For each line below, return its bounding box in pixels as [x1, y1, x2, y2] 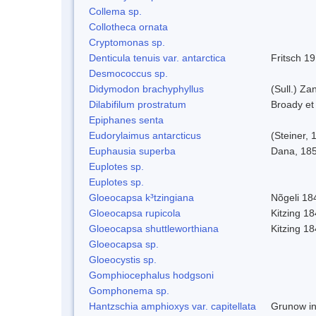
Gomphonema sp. [89, 284, 169, 296]
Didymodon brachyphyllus [89, 83, 204, 95]
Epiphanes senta [89, 114, 164, 126]
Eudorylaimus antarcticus [89, 129, 201, 141]
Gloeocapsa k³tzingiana [89, 191, 194, 203]
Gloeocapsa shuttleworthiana [89, 222, 219, 234]
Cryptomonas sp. [89, 36, 165, 48]
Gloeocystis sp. [89, 253, 157, 265]
